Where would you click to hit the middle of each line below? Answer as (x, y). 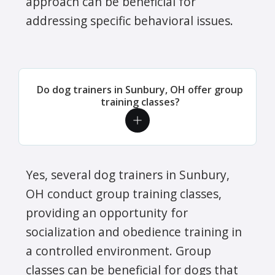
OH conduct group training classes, (124, 193)
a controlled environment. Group (118, 250)
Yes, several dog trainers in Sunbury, (128, 174)
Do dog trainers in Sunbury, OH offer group (140, 89)
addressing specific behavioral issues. (130, 20)
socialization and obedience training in (134, 231)
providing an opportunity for (107, 212)
